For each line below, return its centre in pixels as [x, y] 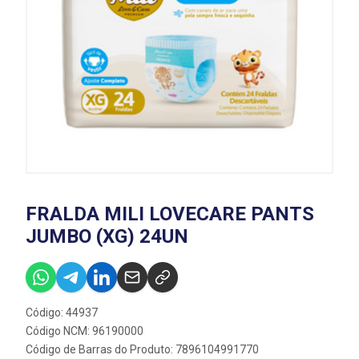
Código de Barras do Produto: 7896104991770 [142, 349]
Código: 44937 [62, 313]
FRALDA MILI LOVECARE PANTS [170, 214]
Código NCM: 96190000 [85, 331]
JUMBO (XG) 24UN [107, 236]
